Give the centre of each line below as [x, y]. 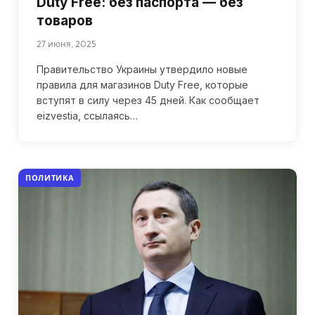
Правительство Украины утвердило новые [142, 69]
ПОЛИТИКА [50, 178]
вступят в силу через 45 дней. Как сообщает [148, 100]
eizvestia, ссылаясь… [87, 115]
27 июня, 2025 [66, 44]
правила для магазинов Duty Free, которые [142, 84]
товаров [65, 20]
